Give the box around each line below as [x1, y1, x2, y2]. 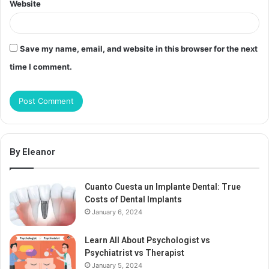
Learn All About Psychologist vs [85, 235, 210, 246]
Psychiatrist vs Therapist [85, 248, 184, 258]
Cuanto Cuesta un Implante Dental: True [85, 182, 241, 192]
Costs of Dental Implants [85, 195, 182, 205]
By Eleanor [10, 147, 55, 158]
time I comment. [10, 62, 72, 72]
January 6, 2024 [92, 208, 142, 217]
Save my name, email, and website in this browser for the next [20, 44, 258, 54]
